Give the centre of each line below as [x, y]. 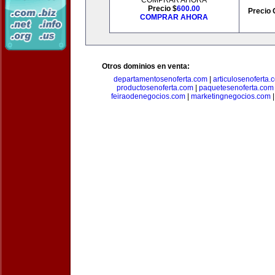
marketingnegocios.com [231, 96]
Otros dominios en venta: [146, 66]
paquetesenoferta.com [236, 88]
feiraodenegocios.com [148, 96]
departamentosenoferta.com [161, 79]
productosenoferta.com [155, 88]
